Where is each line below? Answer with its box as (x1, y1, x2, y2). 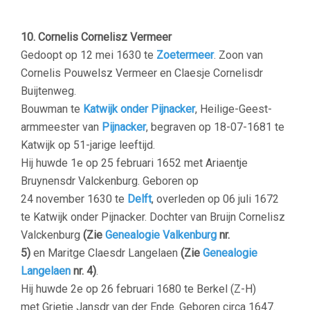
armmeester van (21, 120, 102, 134)
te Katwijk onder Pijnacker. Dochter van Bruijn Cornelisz (21, 210, 285, 224)
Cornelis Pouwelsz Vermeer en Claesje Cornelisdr (21, 66, 263, 80)
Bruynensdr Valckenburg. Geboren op (21, 174, 199, 188)
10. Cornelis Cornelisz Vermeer (21, 30, 172, 44)
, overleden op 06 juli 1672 (152, 192, 279, 206)
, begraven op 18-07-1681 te (146, 120, 284, 134)
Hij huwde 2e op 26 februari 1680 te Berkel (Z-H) (21, 282, 256, 295)
